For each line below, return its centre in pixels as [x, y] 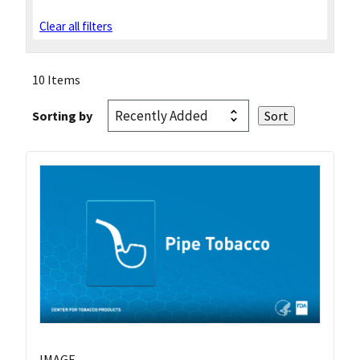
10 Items [56, 80]
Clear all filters [76, 27]
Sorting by [62, 116]
